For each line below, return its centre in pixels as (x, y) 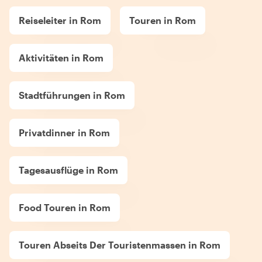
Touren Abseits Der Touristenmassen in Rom (120, 244)
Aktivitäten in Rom (61, 57)
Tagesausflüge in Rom (68, 170)
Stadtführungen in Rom (72, 95)
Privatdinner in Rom (64, 132)
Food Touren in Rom (65, 207)
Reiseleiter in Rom (60, 20)
